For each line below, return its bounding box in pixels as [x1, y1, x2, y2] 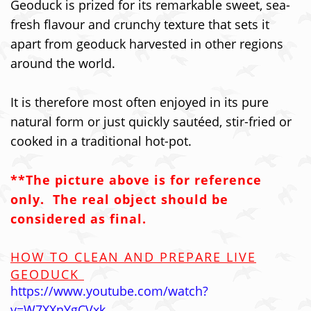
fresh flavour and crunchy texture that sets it [10, 16, 269, 33]
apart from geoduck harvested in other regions [10, 35, 283, 52]
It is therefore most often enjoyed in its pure [10, 94, 269, 110]
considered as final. [10, 210, 146, 227]
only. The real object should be [10, 191, 228, 208]
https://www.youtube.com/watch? [10, 283, 208, 299]
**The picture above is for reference [10, 171, 262, 188]
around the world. [10, 55, 119, 72]
